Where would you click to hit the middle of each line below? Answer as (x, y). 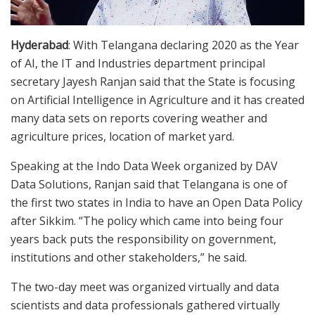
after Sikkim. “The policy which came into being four (147, 220)
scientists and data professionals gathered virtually (145, 305)
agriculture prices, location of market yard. (122, 136)
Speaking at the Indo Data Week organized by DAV (144, 166)
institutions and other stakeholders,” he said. (129, 257)
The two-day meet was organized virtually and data (145, 287)
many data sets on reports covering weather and (139, 118)
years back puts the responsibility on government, (143, 239)
